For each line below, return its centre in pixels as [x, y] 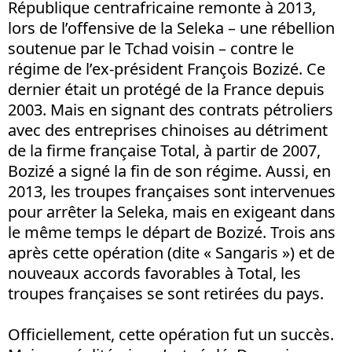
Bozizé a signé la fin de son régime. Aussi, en [169, 170]
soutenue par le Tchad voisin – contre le [151, 48]
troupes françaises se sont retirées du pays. [166, 293]
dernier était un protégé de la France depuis [166, 89]
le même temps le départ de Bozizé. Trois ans [172, 232]
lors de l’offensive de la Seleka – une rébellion [171, 27]
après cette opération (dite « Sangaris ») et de [171, 252]
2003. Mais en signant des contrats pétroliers [170, 109]
